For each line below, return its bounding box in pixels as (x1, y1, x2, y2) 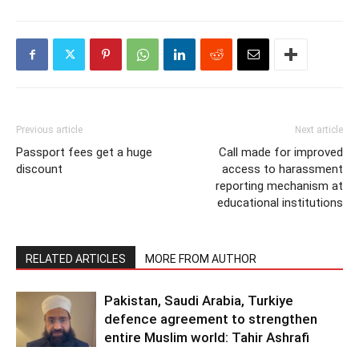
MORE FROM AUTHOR (145, 252, 256, 265)
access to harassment (222, 162, 343, 176)
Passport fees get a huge (16, 145, 152, 159)
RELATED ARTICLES (26, 252, 126, 265)
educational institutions (217, 196, 343, 210)
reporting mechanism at (216, 179, 343, 193)
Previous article (16, 124, 83, 135)
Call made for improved (219, 145, 343, 159)
